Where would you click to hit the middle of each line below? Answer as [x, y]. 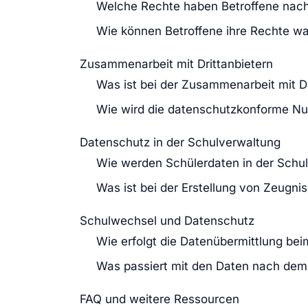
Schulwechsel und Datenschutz [167, 220]
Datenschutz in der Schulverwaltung [180, 142]
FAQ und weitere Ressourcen [159, 299]
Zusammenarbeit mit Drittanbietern [176, 64]
